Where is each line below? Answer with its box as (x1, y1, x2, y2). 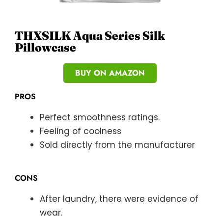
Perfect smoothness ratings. (40, 111, 160, 124)
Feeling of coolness (40, 125, 121, 137)
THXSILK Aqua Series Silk (15, 28, 165, 43)
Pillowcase (15, 40, 76, 55)
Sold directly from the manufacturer (40, 139, 195, 151)
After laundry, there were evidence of (40, 192, 198, 205)
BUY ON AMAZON (75, 67, 145, 79)
